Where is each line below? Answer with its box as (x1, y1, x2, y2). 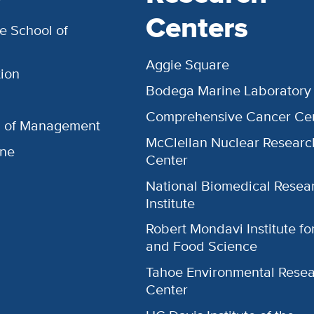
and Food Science (146, 236, 258, 257)
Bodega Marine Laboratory (146, 81, 312, 101)
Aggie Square (146, 55, 230, 75)
